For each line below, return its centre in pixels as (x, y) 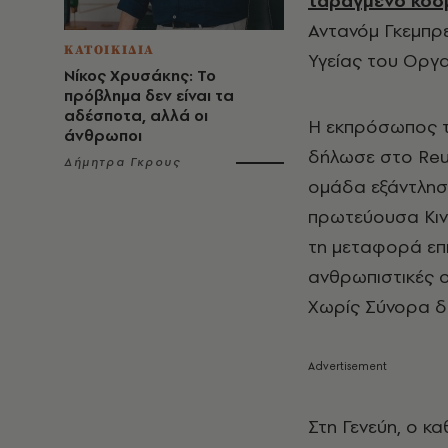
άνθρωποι (103, 135)
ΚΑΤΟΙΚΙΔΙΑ (109, 50)
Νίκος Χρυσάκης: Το (140, 75)
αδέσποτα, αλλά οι (136, 115)
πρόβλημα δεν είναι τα (149, 95)
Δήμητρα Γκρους (122, 162)
